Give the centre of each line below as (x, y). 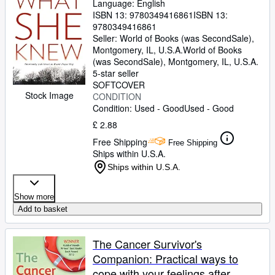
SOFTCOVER (119, 85)
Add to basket (43, 209)
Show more (34, 197)
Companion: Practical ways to (165, 258)
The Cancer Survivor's (147, 244)
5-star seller (116, 73)
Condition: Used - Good (138, 108)
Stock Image (49, 95)
